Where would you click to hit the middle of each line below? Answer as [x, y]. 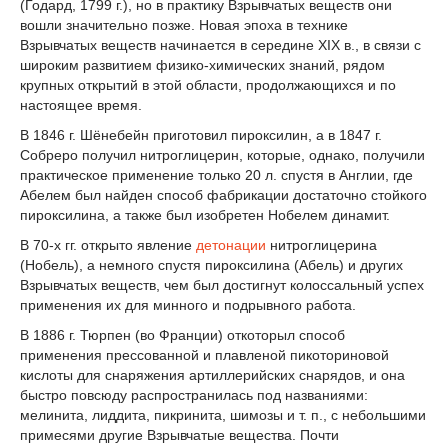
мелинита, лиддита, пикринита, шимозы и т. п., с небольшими [223, 414]
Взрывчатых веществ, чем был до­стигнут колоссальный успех [222, 284]
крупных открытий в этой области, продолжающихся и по [208, 85]
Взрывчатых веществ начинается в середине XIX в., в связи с [220, 45]
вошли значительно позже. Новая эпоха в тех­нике [184, 25]
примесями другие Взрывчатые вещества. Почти [179, 434]
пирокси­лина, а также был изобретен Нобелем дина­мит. [205, 215]
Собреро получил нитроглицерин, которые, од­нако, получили [222, 155]
